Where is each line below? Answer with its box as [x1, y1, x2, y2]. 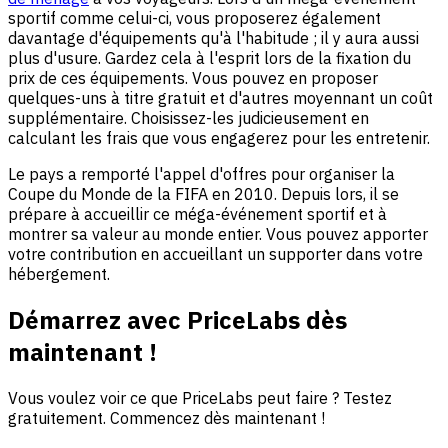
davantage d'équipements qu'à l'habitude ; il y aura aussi [8, 28, 419, 49]
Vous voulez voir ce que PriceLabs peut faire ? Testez [8, 388, 392, 409]
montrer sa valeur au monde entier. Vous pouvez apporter [8, 224, 428, 245]
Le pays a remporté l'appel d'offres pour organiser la [8, 164, 395, 185]
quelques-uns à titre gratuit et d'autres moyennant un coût [8, 88, 433, 109]
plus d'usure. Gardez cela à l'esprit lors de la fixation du [8, 48, 411, 69]
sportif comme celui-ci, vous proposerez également [8, 8, 381, 29]
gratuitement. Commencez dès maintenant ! [8, 408, 325, 429]
